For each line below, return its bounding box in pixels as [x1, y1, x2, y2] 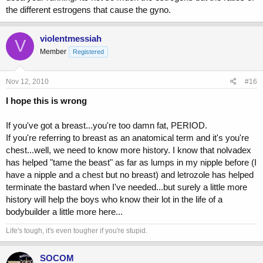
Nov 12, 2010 [6, 77, 49, 86]
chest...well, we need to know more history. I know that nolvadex [6, 145, 251, 156]
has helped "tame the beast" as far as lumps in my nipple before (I [6, 157, 257, 168]
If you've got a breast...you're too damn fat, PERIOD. [6, 120, 207, 131]
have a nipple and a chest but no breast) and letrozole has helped [6, 170, 254, 180]
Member [40, 47, 66, 56]
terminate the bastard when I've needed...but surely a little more [6, 182, 247, 193]
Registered [73, 48, 104, 55]
